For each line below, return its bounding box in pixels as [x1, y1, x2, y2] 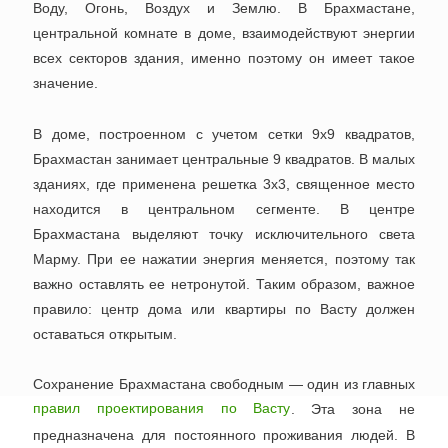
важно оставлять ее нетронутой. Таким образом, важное [33, 275, 415, 292]
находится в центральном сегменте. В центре [33, 200, 415, 217]
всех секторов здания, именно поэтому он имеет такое [33, 50, 415, 67]
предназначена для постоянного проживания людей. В [33, 426, 415, 443]
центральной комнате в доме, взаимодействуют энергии [33, 25, 415, 42]
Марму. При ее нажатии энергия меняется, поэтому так [33, 250, 415, 267]
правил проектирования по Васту [33, 401, 291, 418]
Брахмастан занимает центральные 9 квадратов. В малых [33, 150, 415, 167]
